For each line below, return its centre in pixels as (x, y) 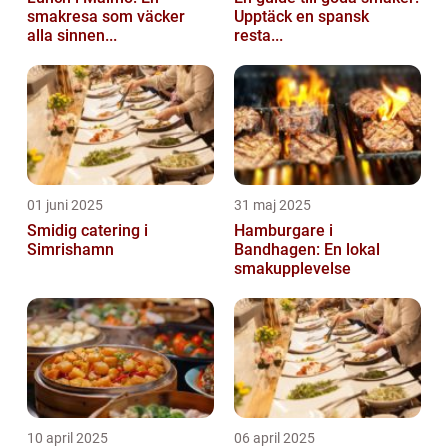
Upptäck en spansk (301, 16)
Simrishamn (70, 249)
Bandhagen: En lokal (307, 249)
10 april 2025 (67, 437)
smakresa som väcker (106, 16)
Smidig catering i (87, 230)
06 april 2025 (274, 437)
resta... (258, 35)
